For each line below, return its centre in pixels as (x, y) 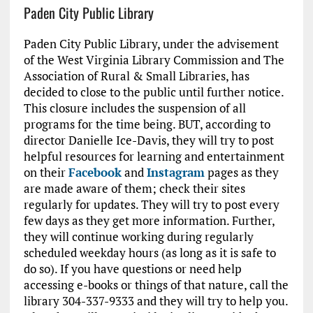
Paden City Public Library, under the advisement (151, 44)
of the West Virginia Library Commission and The (154, 60)
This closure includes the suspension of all (134, 108)
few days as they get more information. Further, (149, 221)
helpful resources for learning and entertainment (154, 156)
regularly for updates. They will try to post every (151, 205)
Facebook (95, 173)
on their (46, 173)
